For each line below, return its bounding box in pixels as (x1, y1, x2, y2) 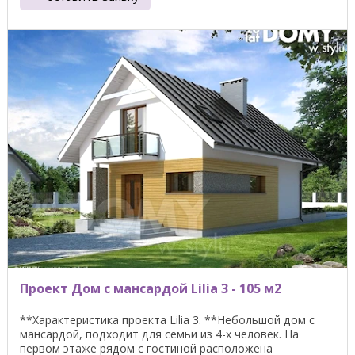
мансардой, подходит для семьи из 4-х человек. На (20, 326, 299, 342)
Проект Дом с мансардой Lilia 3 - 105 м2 (20, 279, 281, 297)
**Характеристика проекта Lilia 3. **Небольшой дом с (20, 311, 315, 327)
